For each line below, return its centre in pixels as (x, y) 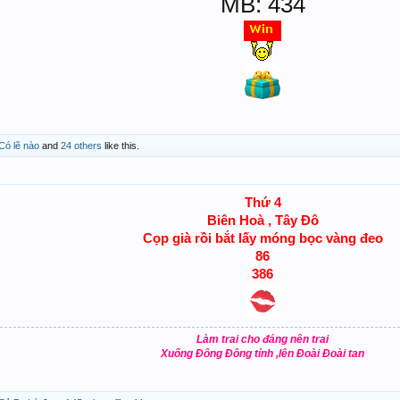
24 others (81, 146)
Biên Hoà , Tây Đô (262, 221)
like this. (121, 146)
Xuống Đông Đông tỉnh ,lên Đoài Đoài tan (262, 354)
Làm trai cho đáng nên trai (262, 339)
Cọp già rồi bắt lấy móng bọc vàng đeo (262, 238)
